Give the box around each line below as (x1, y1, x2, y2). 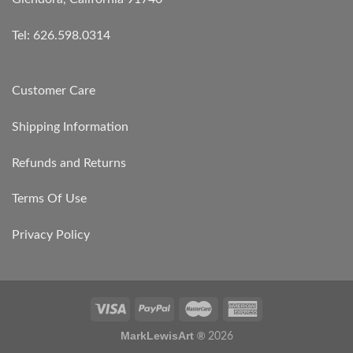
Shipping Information (12, 120, 128, 133)
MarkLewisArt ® (120, 329, 208, 343)
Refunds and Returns (12, 156, 126, 169)
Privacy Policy (12, 229, 90, 242)
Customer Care (12, 84, 95, 98)
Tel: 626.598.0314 (12, 29, 110, 43)
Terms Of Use (12, 192, 87, 206)
